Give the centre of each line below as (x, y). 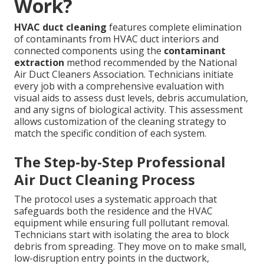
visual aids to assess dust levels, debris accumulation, (131, 98)
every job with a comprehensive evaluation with (119, 86)
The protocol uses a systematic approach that (115, 199)
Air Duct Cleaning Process (105, 180)
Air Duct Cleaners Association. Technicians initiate (124, 75)
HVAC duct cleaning (60, 27)
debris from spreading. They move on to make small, (130, 247)
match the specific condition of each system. (110, 133)
